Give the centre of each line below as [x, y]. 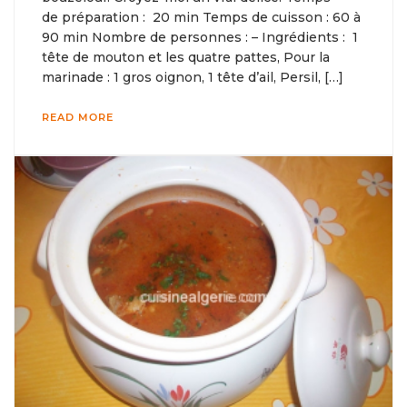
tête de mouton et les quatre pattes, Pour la [186, 57]
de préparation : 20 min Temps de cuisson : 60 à [201, 17]
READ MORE [78, 117]
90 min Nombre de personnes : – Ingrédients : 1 [200, 37]
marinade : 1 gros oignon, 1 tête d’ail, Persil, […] [193, 77]
